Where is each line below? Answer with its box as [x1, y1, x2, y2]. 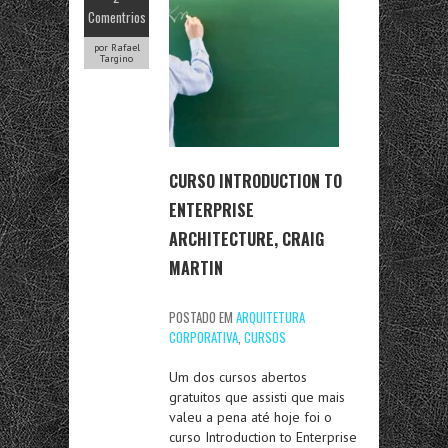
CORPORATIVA [169, 327, 238, 347]
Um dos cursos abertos [169, 368, 307, 386]
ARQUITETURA [236, 307, 305, 327]
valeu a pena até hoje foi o [169, 408, 332, 426]
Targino [100, 52, 133, 65]
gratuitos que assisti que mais [169, 388, 345, 406]
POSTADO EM [169, 307, 236, 327]
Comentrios [87, 7, 146, 27]
